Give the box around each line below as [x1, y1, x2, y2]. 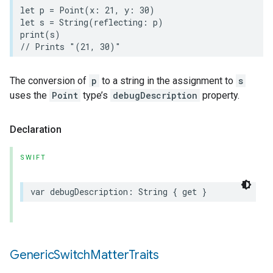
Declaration [10, 124, 62, 135]
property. [200, 90, 239, 101]
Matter [90, 247, 129, 263]
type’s [80, 90, 110, 101]
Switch [54, 247, 90, 263]
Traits [129, 247, 160, 263]
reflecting [94, 16, 143, 28]
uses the [10, 90, 49, 101]
